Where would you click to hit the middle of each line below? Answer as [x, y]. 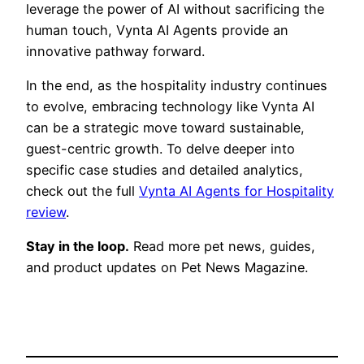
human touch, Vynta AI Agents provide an [157, 30]
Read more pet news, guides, [222, 247]
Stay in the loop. [78, 247]
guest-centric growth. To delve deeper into [160, 148]
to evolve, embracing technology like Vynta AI [170, 106]
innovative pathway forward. [115, 51]
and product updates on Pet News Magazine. [167, 268]
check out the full [82, 191]
